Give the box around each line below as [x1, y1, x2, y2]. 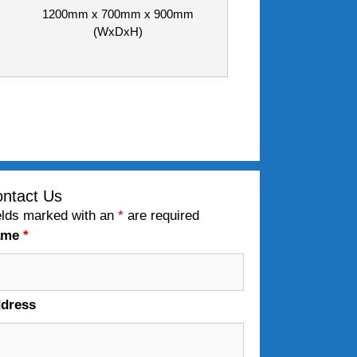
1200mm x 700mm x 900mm [41, 7, 194, 22]
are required [124, 207, 200, 223]
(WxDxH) [92, 25, 143, 39]
